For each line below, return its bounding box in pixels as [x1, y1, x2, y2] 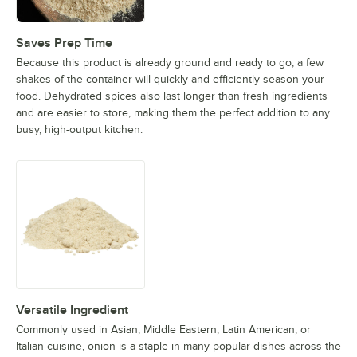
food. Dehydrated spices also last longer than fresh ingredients [16, 90, 328, 103]
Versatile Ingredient [16, 303, 128, 318]
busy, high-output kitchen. [16, 124, 143, 136]
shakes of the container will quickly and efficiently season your [16, 73, 324, 86]
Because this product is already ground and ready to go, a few [16, 57, 324, 69]
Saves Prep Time [16, 36, 112, 51]
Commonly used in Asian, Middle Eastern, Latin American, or [16, 324, 311, 336]
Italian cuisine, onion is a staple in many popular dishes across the [16, 340, 341, 353]
